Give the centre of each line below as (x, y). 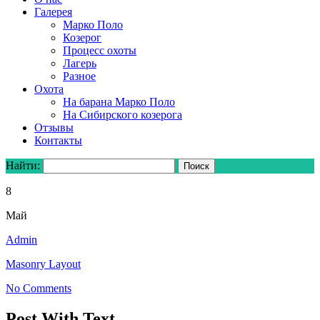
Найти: (23, 165)
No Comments (39, 288)
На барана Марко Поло (119, 102)
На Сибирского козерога (122, 115)
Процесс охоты (100, 50)
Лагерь (80, 63)
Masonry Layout (43, 264)
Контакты (58, 140)
